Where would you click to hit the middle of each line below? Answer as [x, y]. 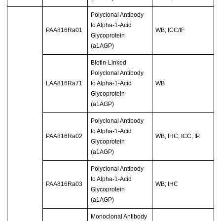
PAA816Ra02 [64, 136]
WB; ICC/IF [170, 30]
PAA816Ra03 [64, 184]
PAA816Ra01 [64, 30]
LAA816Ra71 [64, 83]
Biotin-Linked [109, 62]
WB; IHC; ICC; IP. [178, 136]
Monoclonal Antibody [119, 216]
